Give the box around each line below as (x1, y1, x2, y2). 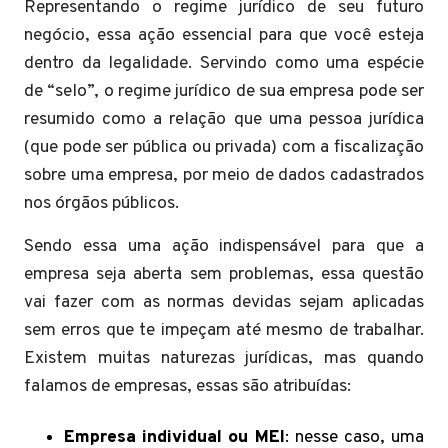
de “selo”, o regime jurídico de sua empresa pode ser (24, 80, 424, 103)
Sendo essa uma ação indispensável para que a (24, 235, 424, 258)
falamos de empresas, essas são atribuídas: (24, 375, 351, 398)
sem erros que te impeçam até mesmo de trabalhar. (24, 319, 424, 342)
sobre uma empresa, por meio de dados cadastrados (24, 164, 424, 187)
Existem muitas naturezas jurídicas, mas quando (24, 347, 424, 370)
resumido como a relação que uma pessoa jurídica (24, 108, 424, 131)
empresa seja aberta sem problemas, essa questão (24, 263, 424, 286)
